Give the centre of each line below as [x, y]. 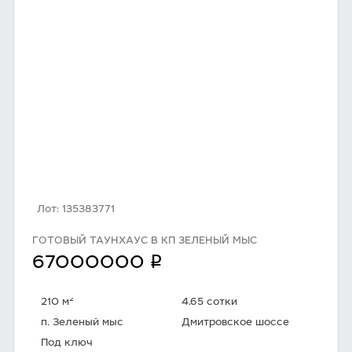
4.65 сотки [210, 303]
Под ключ [67, 344]
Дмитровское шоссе [236, 323]
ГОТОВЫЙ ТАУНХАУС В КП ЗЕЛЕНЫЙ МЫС [145, 242]
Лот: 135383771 [76, 210]
